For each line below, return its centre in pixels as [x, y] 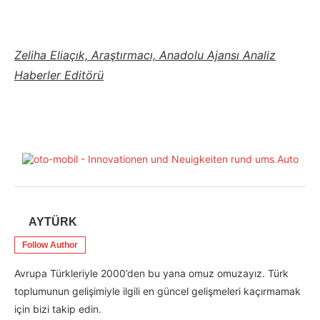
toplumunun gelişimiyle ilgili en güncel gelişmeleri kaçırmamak [157, 291]
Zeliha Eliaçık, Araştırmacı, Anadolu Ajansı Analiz [145, 55]
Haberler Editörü [59, 75]
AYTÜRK [53, 222]
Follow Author [50, 245]
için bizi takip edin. [58, 309]
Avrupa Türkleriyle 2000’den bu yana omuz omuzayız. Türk [151, 273]
